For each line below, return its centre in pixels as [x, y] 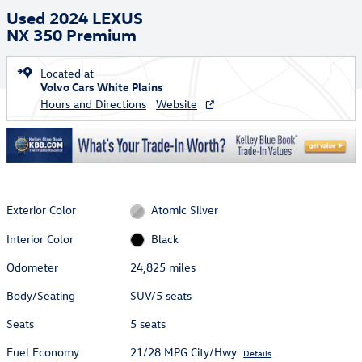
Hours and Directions [93, 104]
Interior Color [40, 238]
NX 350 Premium [72, 34]
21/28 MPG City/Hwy [184, 351]
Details [258, 352]
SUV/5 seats [161, 295]
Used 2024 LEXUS [75, 17]
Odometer [32, 267]
